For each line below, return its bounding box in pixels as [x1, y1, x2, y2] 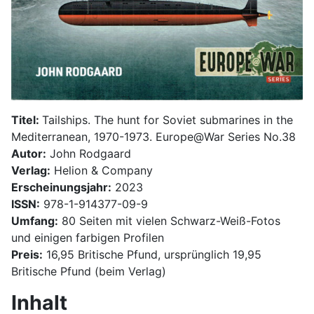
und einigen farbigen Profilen [11, 230, 164, 245]
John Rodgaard [46, 146, 131, 161]
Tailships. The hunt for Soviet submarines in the [42, 112, 293, 127]
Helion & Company [50, 163, 153, 177]
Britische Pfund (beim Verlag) [11, 264, 166, 278]
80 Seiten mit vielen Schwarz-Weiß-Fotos [58, 213, 280, 228]
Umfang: [11, 213, 58, 228]
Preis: [11, 247, 43, 261]
